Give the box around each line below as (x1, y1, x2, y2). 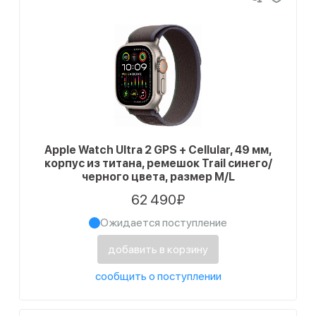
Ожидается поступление (100, 216, 227, 229)
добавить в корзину (108, 243, 208, 256)
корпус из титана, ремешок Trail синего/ (44, 157, 272, 170)
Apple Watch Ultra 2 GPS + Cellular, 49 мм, (44, 143, 272, 157)
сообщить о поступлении (95, 269, 221, 283)
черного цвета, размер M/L (81, 170, 235, 183)
